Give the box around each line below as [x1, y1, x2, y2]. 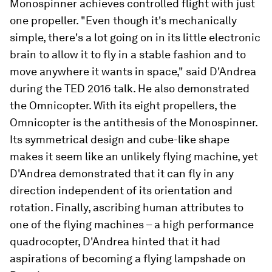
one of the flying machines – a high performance [10, 218, 254, 231]
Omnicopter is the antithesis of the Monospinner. [10, 116, 257, 129]
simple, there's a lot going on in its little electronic [10, 31, 260, 44]
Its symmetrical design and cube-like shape [10, 133, 229, 146]
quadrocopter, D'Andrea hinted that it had [10, 235, 220, 248]
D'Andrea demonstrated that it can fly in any [10, 167, 234, 180]
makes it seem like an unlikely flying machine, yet [10, 150, 258, 163]
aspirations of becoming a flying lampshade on [10, 252, 246, 265]
